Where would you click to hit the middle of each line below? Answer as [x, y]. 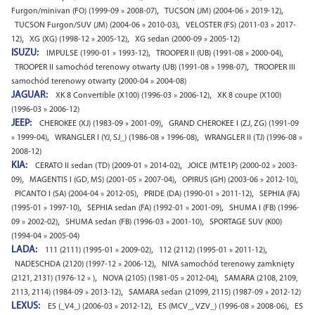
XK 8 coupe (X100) [249, 96]
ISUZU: [26, 53]
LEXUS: [27, 306]
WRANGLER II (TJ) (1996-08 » [253, 138]
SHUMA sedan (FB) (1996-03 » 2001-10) [134, 222]
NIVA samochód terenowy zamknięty [228, 264]
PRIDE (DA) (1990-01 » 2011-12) [198, 194]
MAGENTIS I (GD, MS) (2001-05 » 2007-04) [102, 180]
